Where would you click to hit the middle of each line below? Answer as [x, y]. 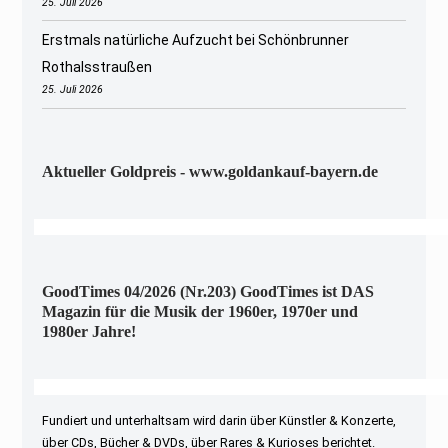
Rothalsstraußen [97, 67]
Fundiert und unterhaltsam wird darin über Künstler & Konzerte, [219, 420]
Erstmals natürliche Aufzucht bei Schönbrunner [196, 40]
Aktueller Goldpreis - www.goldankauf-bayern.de [210, 171]
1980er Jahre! [89, 331]
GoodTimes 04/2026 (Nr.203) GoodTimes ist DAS [208, 291]
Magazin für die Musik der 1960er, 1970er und [200, 311]
